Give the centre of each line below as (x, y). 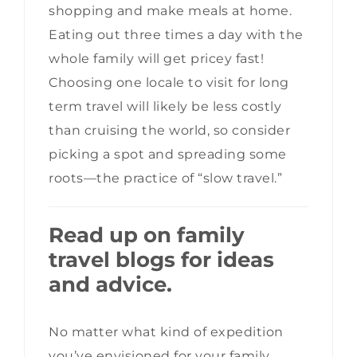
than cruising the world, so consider (169, 131)
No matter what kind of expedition (166, 331)
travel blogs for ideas (161, 260)
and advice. (110, 285)
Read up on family (147, 235)
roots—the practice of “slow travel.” (165, 178)
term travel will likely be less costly (165, 107)
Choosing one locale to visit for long (169, 83)
